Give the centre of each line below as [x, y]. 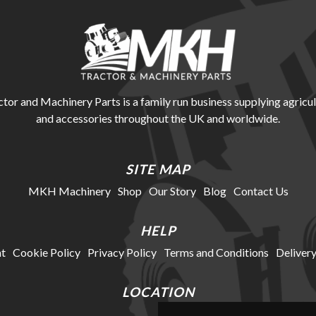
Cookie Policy [46, 252]
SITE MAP [158, 169]
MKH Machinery [69, 190]
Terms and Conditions [216, 252]
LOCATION [158, 292]
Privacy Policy [122, 252]
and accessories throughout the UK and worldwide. [158, 118]
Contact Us [261, 190]
